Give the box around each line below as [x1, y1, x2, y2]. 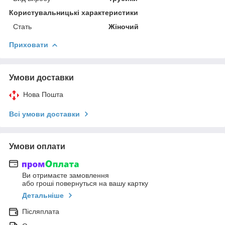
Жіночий [108, 22, 139, 31]
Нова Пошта [23, 90, 63, 98]
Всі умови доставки [9, 109, 80, 118]
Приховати [9, 40, 48, 49]
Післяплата [22, 207, 59, 216]
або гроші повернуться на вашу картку [22, 179, 148, 188]
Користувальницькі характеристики [9, 8, 138, 17]
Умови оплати [9, 142, 65, 151]
